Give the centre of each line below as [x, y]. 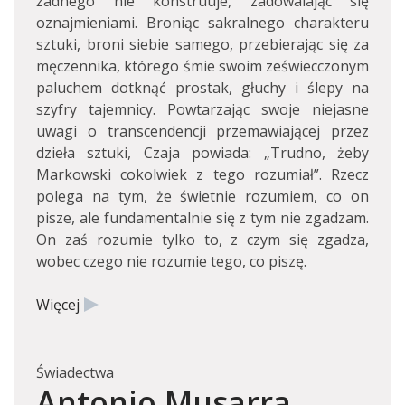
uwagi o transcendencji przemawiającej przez [202, 131]
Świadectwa [75, 372]
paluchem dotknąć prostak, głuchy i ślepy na [202, 88]
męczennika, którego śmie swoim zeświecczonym [202, 66]
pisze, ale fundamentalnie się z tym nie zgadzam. [202, 218]
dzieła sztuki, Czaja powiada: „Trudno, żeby [202, 153]
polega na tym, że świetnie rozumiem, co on [202, 196]
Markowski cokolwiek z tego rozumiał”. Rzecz [202, 174]
